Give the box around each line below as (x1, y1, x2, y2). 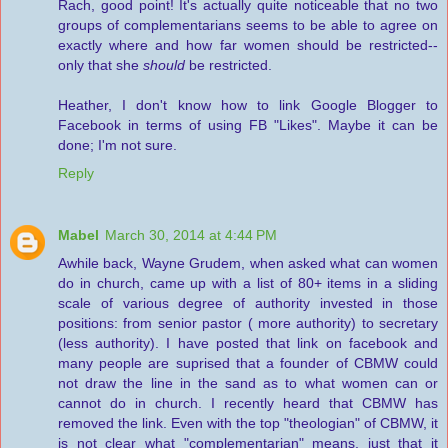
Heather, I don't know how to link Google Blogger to (58, 97, 438, 114)
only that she (58, 57, 143, 74)
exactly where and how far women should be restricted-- (58, 37, 438, 54)
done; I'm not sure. (58, 137, 177, 154)
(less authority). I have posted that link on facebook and (58, 335, 438, 352)
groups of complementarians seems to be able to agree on (58, 17, 438, 34)
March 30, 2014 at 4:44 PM (105, 227, 277, 244)
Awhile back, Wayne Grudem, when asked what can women (58, 255, 438, 272)
